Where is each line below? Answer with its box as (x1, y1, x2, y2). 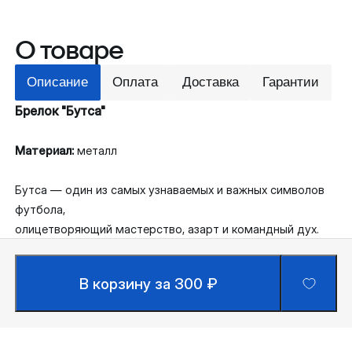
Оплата (112, 75, 159, 90)
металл (77, 144, 118, 159)
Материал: (15, 144, 78, 159)
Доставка (181, 75, 239, 90)
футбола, (15, 203, 66, 218)
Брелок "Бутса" (15, 103, 106, 119)
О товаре (15, 32, 124, 67)
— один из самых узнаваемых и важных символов (47, 183, 325, 198)
